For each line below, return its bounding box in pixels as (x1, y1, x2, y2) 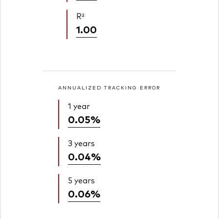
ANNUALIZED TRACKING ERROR (58, 84, 161, 91)
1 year (68, 100, 90, 111)
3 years (68, 137, 95, 149)
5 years (68, 175, 95, 186)
